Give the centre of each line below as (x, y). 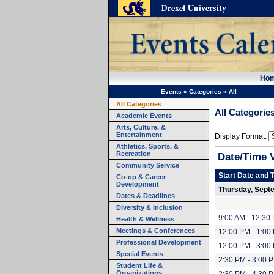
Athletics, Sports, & (147, 146)
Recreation (134, 154)
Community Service (148, 165)
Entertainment (139, 135)
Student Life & (139, 265)
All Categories (139, 104)
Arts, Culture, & (141, 127)
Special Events (140, 254)
